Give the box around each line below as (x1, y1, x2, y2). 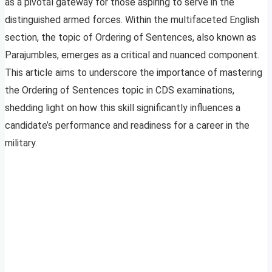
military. (5, 137, 37, 149)
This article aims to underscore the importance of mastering (5, 67, 262, 79)
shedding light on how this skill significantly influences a (5, 102, 240, 114)
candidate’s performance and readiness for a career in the (5, 120, 250, 132)
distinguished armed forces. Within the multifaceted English (5, 14, 259, 26)
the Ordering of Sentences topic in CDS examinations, (5, 84, 234, 97)
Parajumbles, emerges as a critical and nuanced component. (5, 49, 259, 61)
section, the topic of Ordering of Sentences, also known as (5, 32, 256, 44)
